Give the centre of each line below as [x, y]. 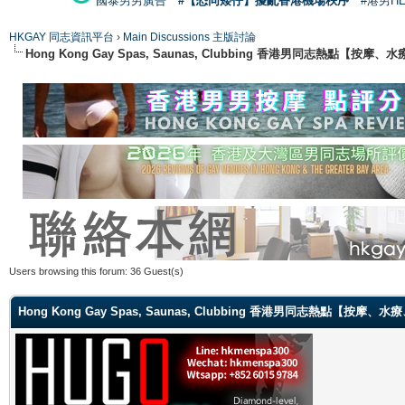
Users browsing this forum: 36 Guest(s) [96, 271]
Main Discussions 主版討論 [189, 37]
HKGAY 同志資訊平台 [61, 37]
